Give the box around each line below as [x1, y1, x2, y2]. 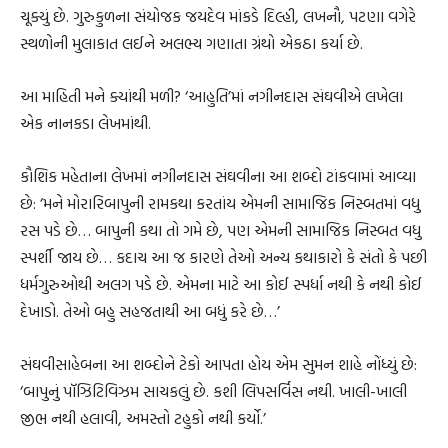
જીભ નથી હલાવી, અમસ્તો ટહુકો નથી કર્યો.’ [20, 406, 266, 431]
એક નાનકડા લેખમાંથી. [20, 111, 151, 136]
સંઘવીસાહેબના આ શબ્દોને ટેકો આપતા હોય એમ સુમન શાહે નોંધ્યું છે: [20, 352, 417, 377]
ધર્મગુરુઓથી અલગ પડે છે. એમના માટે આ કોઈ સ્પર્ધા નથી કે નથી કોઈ [20, 272, 422, 297]
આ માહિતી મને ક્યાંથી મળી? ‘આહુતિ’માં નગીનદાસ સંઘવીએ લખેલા [20, 84, 403, 109]
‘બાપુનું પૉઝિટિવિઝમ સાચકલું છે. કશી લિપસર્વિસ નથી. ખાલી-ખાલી [20, 379, 407, 404]
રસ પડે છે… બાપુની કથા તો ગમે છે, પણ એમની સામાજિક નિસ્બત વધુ [20, 218, 421, 243]
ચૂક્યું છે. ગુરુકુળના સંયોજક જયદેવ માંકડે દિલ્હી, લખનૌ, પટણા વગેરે [20, 4, 416, 29]
